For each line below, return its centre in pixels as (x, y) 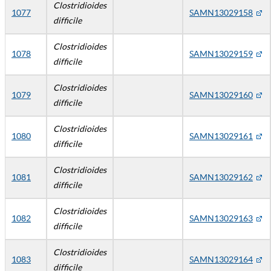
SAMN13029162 (221, 177)
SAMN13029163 (221, 218)
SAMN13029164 (221, 259)
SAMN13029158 (221, 12)
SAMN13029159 (221, 54)
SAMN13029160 (221, 95)
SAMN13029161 (221, 136)
